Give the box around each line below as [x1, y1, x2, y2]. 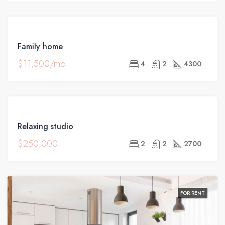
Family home [18, 40, 63, 52]
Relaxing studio [18, 120, 73, 132]
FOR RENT [180, 189, 205, 197]
